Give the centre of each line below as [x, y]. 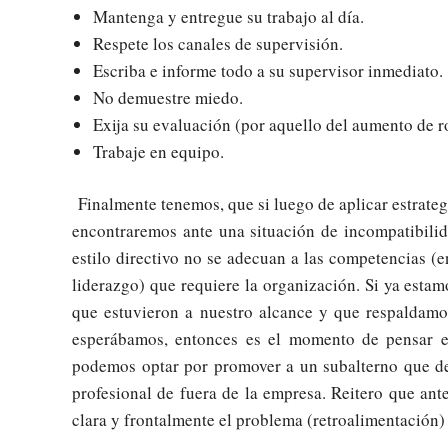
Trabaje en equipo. [159, 151]
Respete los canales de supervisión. [218, 43]
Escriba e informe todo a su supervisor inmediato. [268, 70]
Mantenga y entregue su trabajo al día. [229, 16]
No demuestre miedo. [168, 97]
